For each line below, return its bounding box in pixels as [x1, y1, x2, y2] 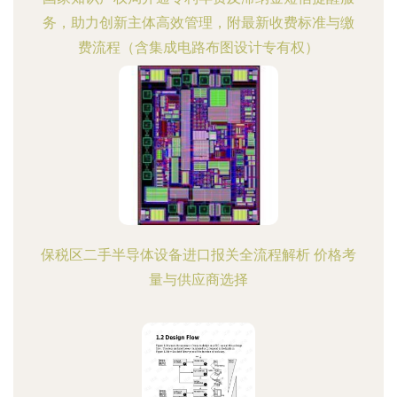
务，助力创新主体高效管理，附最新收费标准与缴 [43, 14, 354, 31]
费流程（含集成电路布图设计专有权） [78, 39, 319, 56]
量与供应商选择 [149, 271, 248, 288]
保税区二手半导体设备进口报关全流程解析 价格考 [41, 246, 356, 263]
